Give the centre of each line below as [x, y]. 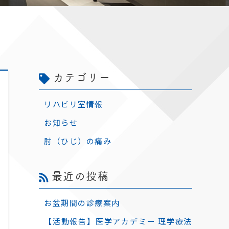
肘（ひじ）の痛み [78, 141]
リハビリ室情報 [74, 104]
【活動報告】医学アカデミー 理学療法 [118, 221]
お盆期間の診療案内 [82, 203]
